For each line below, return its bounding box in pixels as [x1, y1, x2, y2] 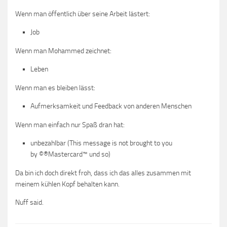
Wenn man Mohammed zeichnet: [15, 46, 111, 55]
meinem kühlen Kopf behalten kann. [15, 179, 120, 188]
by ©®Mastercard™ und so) [30, 149, 110, 159]
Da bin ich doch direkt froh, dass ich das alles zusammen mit [15, 168, 191, 177]
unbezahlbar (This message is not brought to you [30, 138, 172, 147]
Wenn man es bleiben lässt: [15, 83, 95, 92]
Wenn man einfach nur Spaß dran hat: [15, 120, 125, 129]
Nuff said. [15, 198, 44, 207]
